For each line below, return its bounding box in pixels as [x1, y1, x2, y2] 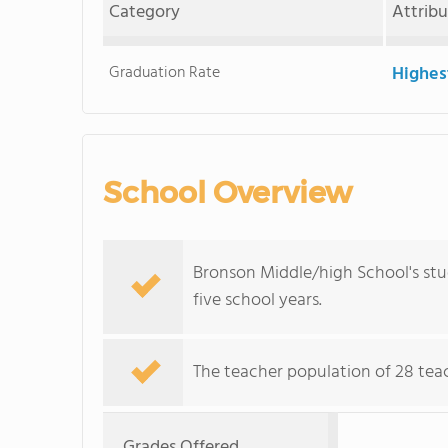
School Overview [103, 174, 352, 211]
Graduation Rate [109, 60, 221, 86]
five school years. [193, 286, 322, 315]
